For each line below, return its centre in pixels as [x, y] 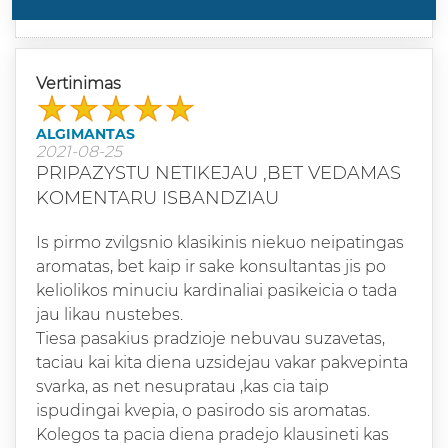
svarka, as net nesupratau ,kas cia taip [182, 386]
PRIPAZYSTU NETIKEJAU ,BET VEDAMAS [218, 172]
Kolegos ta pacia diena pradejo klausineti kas [212, 434]
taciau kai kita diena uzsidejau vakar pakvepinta [222, 362]
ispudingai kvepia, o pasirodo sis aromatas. [203, 410]
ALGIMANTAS [85, 133]
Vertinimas [80, 83]
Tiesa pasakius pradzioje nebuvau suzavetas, [210, 338]
